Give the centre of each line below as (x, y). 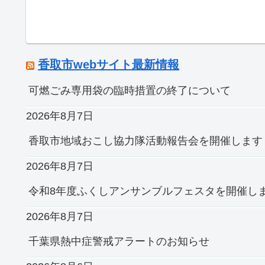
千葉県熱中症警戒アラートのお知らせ (119, 242)
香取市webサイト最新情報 (109, 65)
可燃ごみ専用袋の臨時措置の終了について (130, 91)
